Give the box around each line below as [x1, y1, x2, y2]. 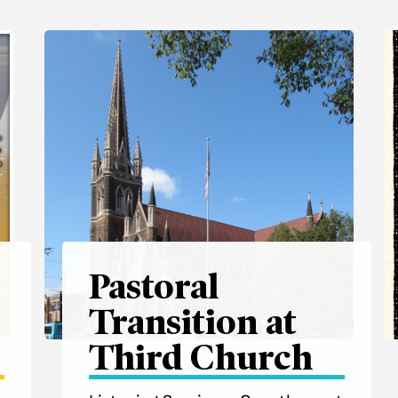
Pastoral [89, 266, 219, 307]
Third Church [89, 337, 313, 378]
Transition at [89, 301, 297, 343]
